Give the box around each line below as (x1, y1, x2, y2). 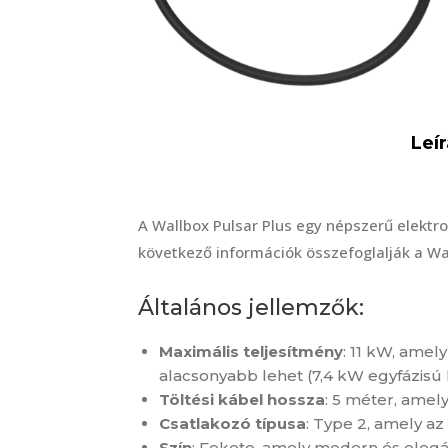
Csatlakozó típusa (159, 413, 306, 433)
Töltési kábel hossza (159, 389, 325, 409)
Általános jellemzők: (138, 293, 364, 321)
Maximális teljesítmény (159, 341, 343, 361)
